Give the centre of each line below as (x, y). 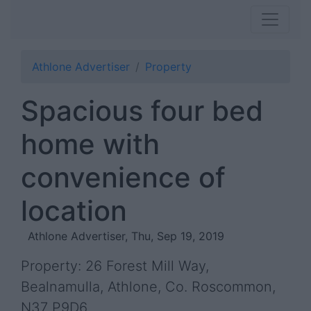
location (74, 211)
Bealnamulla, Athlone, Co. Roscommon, (148, 287)
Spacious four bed (142, 111)
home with (90, 144)
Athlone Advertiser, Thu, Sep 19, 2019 (126, 236)
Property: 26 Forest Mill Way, (115, 266)
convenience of (123, 177)
